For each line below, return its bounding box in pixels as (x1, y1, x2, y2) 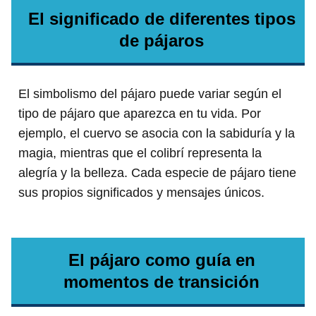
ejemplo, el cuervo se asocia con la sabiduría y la (18, 126, 295, 140)
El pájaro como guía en (68, 250, 255, 269)
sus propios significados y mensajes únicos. (18, 185, 265, 200)
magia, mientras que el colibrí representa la (18, 145, 262, 160)
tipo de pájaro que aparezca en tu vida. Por (18, 106, 261, 121)
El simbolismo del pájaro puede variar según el (18, 86, 281, 101)
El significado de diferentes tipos (28, 8, 296, 28)
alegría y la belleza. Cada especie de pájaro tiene (18, 165, 296, 180)
